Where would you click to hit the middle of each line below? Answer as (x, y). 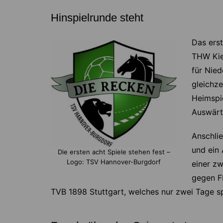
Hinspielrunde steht (97, 18)
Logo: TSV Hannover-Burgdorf (114, 162)
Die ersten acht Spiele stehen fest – (114, 152)
